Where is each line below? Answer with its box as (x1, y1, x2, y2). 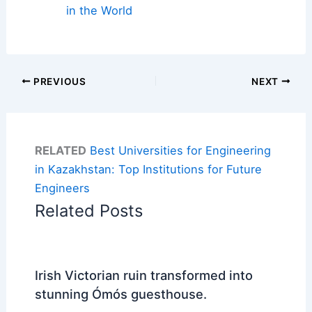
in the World (65, 3, 132, 17)
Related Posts (34, 201, 143, 221)
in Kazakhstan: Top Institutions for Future (34, 162, 262, 177)
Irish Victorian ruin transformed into (34, 267, 253, 283)
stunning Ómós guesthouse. (34, 286, 207, 302)
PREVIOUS (31, 75, 86, 87)
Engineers (34, 181, 90, 196)
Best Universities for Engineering (89, 143, 271, 158)
